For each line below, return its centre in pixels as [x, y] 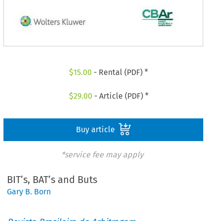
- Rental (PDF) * [120, 73]
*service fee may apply [102, 154]
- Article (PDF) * [120, 96]
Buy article [96, 129]
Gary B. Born [29, 192]
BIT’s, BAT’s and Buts [52, 180]
